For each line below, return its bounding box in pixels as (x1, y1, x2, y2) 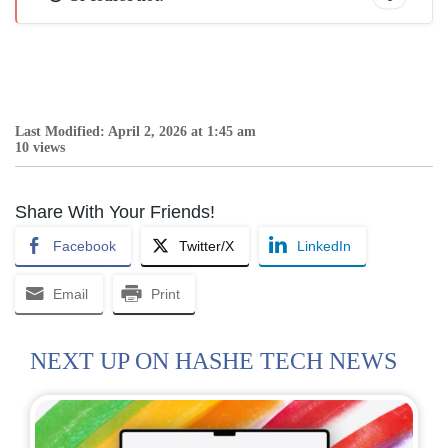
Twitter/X (179, 237, 234, 254)
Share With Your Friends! (15, 201, 215, 222)
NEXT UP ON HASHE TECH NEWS (30, 347, 397, 374)
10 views (15, 139, 65, 155)
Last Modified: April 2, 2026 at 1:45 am (15, 123, 256, 139)
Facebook (53, 237, 116, 254)
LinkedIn (297, 237, 351, 254)
